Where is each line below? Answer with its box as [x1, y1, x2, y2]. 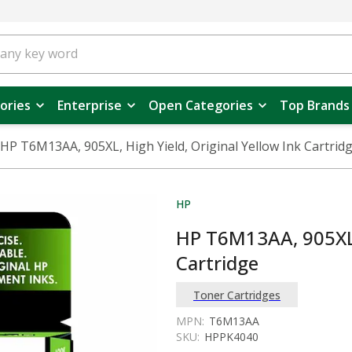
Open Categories [148, 97, 253, 114]
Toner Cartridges [193, 287, 280, 302]
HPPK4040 [204, 329, 258, 344]
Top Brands [280, 97, 350, 114]
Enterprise [57, 97, 122, 114]
